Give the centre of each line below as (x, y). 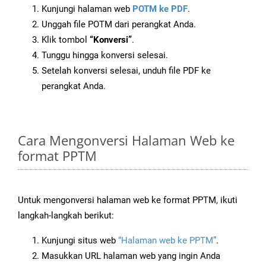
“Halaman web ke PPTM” (167, 241)
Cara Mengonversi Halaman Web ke (126, 140)
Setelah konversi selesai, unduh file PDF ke (126, 71)
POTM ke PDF (160, 9)
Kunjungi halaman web (87, 9)
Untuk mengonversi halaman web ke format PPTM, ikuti (128, 200)
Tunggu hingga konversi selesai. (105, 56)
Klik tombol (66, 40)
